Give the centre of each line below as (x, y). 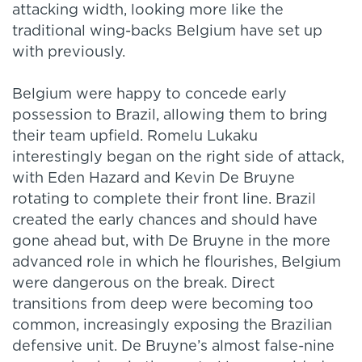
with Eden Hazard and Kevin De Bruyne (154, 179)
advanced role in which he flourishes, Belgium (177, 263)
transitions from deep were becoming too (163, 305)
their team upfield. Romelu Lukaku (135, 137)
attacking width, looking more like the (148, 11)
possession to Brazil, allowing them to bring (170, 116)
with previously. (69, 53)
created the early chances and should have (165, 221)
